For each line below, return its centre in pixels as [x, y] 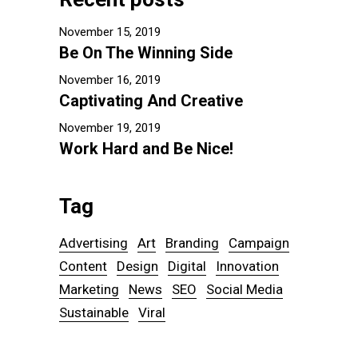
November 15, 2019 [110, 32]
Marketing [89, 290]
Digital [187, 267]
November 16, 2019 [110, 80]
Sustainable [94, 313]
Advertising [93, 243]
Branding [192, 243]
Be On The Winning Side [146, 53]
